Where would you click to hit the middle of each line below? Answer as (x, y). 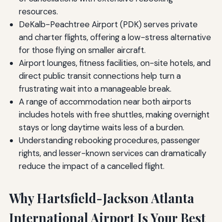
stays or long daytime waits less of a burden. (101, 128)
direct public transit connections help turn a (100, 76)
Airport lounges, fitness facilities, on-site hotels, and (114, 63)
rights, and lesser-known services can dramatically (112, 153)
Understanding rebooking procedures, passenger (109, 140)
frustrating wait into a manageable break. (95, 89)
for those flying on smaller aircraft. (82, 50)
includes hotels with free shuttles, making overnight (114, 115)
